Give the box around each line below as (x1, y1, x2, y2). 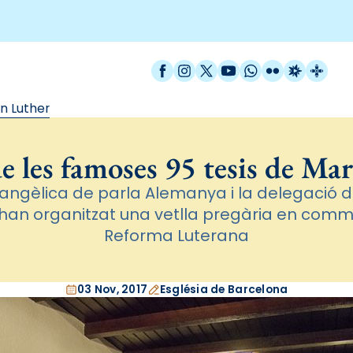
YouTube (220, 58, 284, 79)
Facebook (154, 58, 224, 79)
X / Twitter (198, 58, 272, 79)
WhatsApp (242, 58, 318, 79)
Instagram (176, 58, 252, 79)
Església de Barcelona (159, 282, 288, 297)
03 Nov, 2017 (76, 282, 148, 297)
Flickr (264, 58, 301, 79)
